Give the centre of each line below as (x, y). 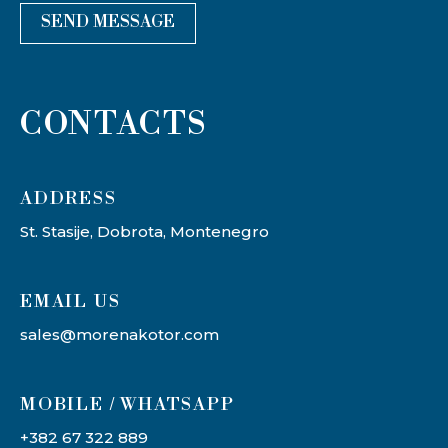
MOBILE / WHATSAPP (127, 405)
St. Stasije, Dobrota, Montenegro (144, 232)
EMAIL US (70, 302)
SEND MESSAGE (108, 22)
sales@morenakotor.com (119, 335)
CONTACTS (114, 124)
